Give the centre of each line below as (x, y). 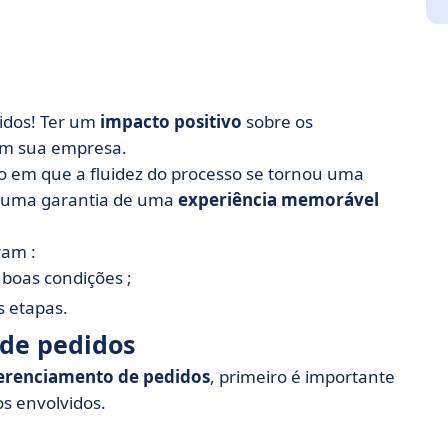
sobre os (277, 121)
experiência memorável (278, 199)
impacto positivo (171, 121)
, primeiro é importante (302, 376)
